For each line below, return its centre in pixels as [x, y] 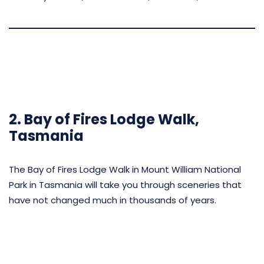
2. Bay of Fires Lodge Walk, [104, 119]
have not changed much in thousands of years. [113, 200]
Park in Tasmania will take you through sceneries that [125, 184]
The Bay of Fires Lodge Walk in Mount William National [125, 169]
